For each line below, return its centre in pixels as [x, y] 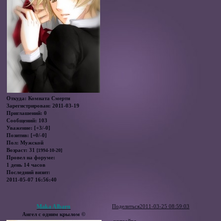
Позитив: [18, 135]
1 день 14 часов [26, 165]
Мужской [31, 143]
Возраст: [17, 150]
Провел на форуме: [31, 158]
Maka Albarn [54, 206]
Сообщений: [22, 121]
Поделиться [126, 206]
